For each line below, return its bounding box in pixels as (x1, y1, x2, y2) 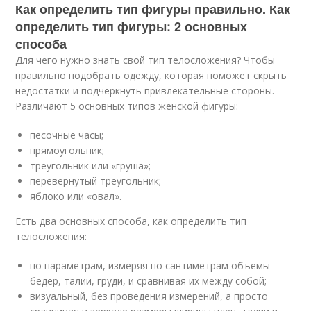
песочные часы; (30, 128, 104, 142)
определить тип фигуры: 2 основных (15, 17, 248, 35)
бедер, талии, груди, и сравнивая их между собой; (30, 274, 267, 287)
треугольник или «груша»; (30, 159, 151, 172)
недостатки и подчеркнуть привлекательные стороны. (15, 84, 275, 97)
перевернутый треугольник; (30, 174, 162, 187)
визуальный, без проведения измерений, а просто (30, 289, 269, 303)
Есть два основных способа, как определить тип (15, 215, 247, 228)
